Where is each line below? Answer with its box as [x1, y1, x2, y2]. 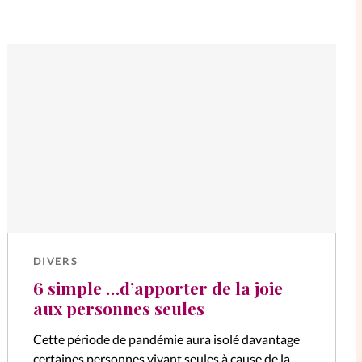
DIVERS [32, 255, 78, 268]
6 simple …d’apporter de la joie [32, 276, 283, 299]
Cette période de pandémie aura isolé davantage [32, 331, 300, 347]
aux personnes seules [32, 296, 204, 319]
